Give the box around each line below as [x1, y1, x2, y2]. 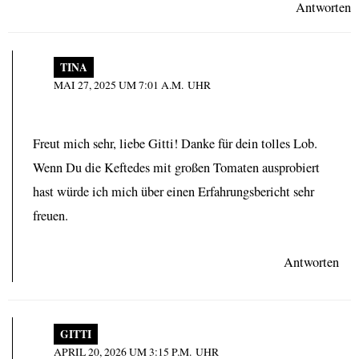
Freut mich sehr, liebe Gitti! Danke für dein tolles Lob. [33, 134, 317, 152]
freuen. [33, 206, 68, 224]
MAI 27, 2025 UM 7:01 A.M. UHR [53, 77, 211, 92]
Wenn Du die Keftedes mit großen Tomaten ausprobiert [33, 158, 320, 176]
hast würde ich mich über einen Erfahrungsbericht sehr [33, 182, 314, 200]
